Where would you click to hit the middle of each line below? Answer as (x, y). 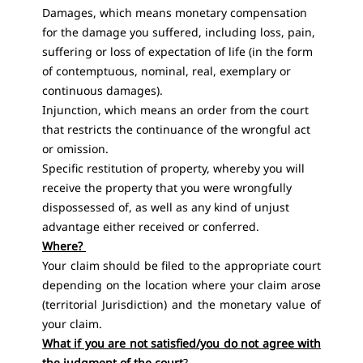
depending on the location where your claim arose (181, 285)
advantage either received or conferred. (151, 226)
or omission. (75, 149)
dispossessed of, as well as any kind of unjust (166, 207)
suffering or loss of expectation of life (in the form (177, 51)
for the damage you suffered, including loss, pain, (179, 32)
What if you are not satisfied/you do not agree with (181, 343)
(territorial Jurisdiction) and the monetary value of (181, 304)
